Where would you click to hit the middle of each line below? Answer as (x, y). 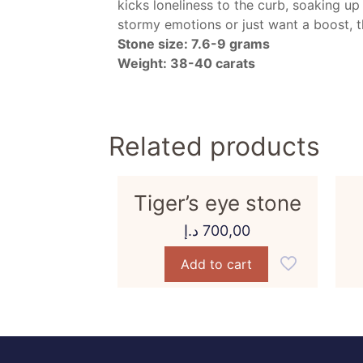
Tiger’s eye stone (217, 203)
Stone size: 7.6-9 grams (193, 44)
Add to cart (217, 264)
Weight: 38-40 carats (186, 63)
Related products (214, 146)
